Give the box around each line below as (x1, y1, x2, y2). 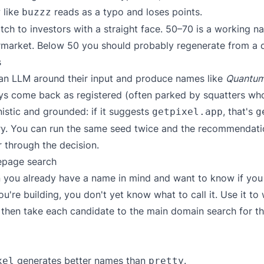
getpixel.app (152, 106, 223, 117)
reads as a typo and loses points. (51, 6, 202, 18)
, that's (223, 105, 256, 117)
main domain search (147, 205, 236, 217)
